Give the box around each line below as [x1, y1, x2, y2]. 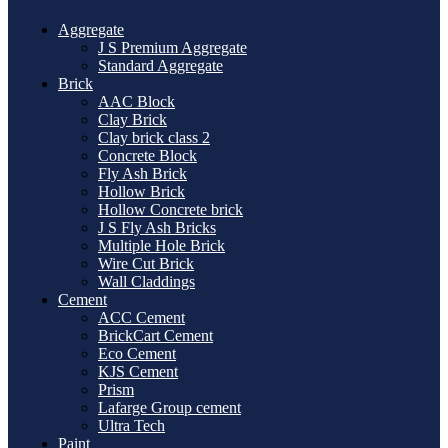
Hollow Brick [98, 182, 185, 200]
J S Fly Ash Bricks [98, 218, 216, 236]
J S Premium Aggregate [98, 38, 247, 56]
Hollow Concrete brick [98, 200, 243, 218]
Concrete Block [98, 146, 197, 164]
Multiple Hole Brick [98, 236, 225, 254]
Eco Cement [98, 344, 176, 362]
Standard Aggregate [98, 56, 223, 74]
